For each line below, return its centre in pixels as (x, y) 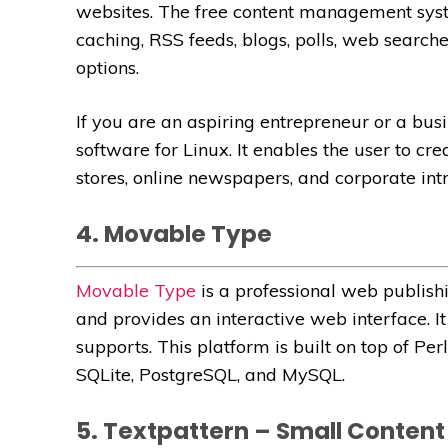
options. (107, 67)
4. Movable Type (174, 233)
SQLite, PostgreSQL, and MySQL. (210, 374)
